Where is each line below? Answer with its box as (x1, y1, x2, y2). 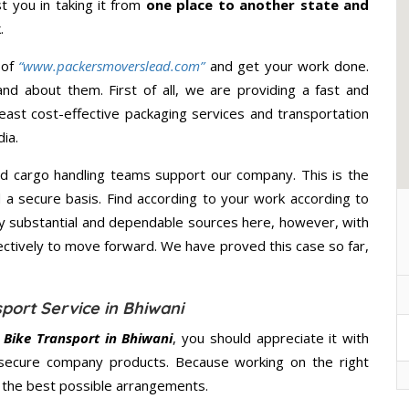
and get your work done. (209, 57, 370, 76)
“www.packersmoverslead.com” (18, 57, 205, 76)
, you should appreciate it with (173, 329, 369, 348)
